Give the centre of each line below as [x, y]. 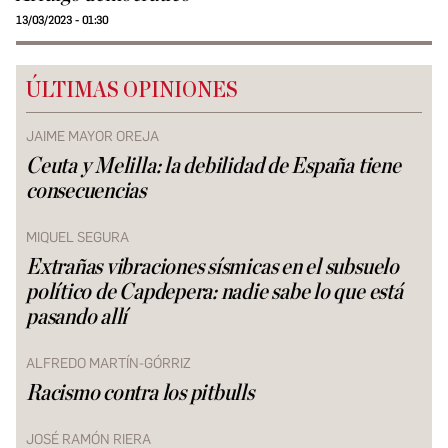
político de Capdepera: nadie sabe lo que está [214, 292]
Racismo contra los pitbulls [140, 393]
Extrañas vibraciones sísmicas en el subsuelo [212, 267]
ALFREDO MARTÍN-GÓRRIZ [108, 363]
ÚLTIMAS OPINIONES [132, 90]
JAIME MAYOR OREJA [92, 136]
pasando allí [77, 317]
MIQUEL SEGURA [77, 237]
